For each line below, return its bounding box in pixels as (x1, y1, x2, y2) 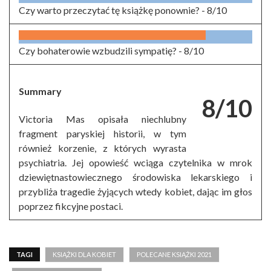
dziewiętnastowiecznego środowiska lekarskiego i (19, 171, 252, 183)
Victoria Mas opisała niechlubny (19, 113, 186, 125)
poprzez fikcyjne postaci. (19, 200, 123, 212)
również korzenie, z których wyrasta (19, 142, 186, 154)
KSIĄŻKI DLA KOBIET (53, 250, 116, 259)
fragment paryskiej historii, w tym (19, 128, 186, 140)
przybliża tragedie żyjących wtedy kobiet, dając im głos (19, 186, 252, 198)
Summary (19, 85, 62, 97)
